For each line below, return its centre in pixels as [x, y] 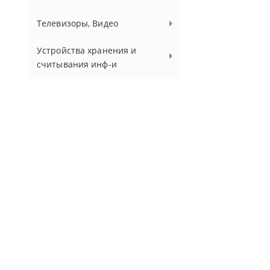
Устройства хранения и [87, 50]
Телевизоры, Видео [77, 23]
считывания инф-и [77, 64]
